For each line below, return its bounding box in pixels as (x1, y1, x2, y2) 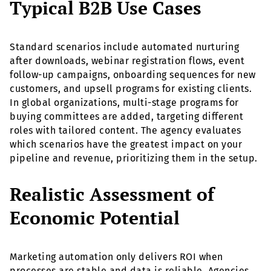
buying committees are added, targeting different (10, 111, 243, 123)
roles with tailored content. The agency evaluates (10, 125, 241, 137)
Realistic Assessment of (10, 181, 214, 206)
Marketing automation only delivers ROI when (10, 250, 223, 263)
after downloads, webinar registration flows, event (10, 55, 244, 67)
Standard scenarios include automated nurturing (10, 41, 239, 53)
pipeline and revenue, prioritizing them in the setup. (10, 152, 258, 165)
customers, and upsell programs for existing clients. (10, 83, 252, 95)
